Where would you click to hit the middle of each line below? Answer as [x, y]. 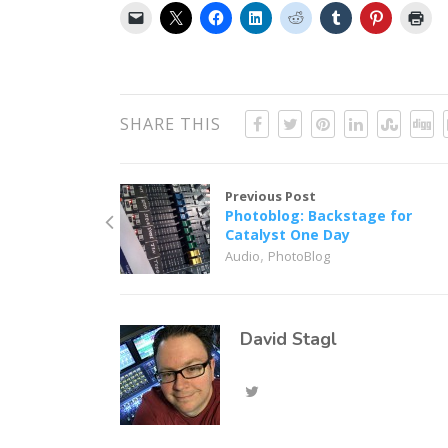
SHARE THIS [171, 123]
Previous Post [271, 195]
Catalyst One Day [288, 234]
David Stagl [289, 338]
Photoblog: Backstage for [319, 215]
